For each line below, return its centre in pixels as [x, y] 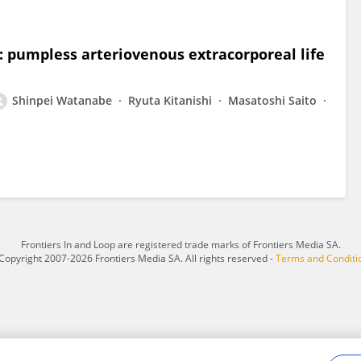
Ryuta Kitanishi [170, 100]
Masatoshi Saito [272, 100]
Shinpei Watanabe [62, 100]
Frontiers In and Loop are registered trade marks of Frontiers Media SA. [180, 245]
